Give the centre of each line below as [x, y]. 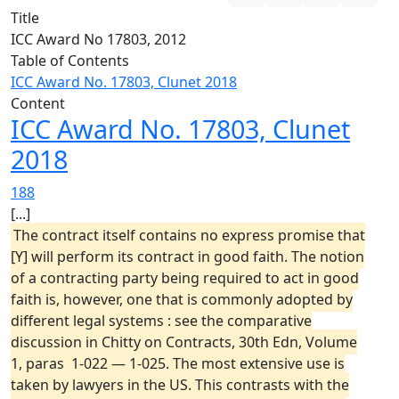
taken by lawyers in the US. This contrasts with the [180, 385]
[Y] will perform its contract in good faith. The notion [187, 256]
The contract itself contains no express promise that [189, 235]
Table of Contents [70, 61]
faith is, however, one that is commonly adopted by [182, 299]
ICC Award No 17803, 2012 [98, 39]
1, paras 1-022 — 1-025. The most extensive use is [178, 363]
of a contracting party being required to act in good [185, 278]
